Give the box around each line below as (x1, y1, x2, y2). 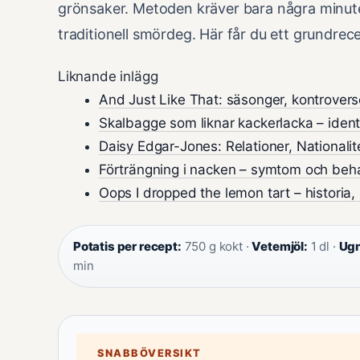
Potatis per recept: (73, 239, 182, 254)
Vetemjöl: (252, 239, 308, 254)
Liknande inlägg (58, 67, 158, 84)
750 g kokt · (181, 239, 252, 254)
